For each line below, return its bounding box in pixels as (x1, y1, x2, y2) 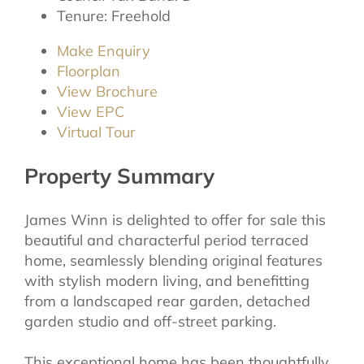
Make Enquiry (57, 41, 150, 60)
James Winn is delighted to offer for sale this (24, 210, 326, 229)
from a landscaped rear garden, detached (24, 291, 310, 310)
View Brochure (57, 81, 158, 101)
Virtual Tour (57, 122, 136, 141)
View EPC (57, 102, 124, 121)
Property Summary (24, 162, 214, 189)
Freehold (107, 6, 171, 25)
